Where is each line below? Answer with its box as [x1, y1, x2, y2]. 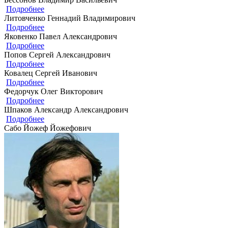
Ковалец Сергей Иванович [4, 68, 97, 77]
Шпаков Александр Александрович [4, 105, 128, 114]
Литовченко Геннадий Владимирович [4, 13, 135, 22]
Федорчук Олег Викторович [4, 87, 103, 96]
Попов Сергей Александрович [4, 50, 110, 59]
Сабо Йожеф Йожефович [4, 123, 91, 132]
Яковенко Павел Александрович [4, 32, 117, 41]
